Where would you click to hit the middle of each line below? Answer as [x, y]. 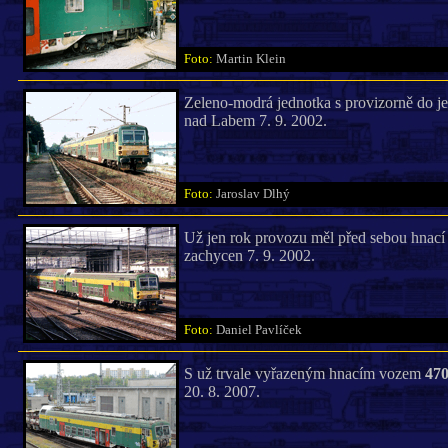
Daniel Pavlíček [263, 330]
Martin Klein [255, 59]
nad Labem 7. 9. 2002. [255, 120]
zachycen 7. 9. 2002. [249, 255]
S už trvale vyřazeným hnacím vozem [304, 373]
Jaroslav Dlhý [257, 194]
